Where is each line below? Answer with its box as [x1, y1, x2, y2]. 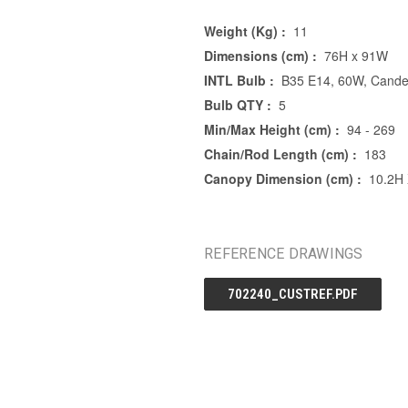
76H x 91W [323, 46, 388, 65]
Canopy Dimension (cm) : [204, 168, 362, 188]
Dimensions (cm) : [204, 46, 317, 65]
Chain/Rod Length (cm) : [204, 144, 357, 163]
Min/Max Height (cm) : [204, 119, 340, 138]
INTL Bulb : [204, 70, 274, 89]
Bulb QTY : [204, 95, 271, 114]
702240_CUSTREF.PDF [228, 285, 358, 302]
